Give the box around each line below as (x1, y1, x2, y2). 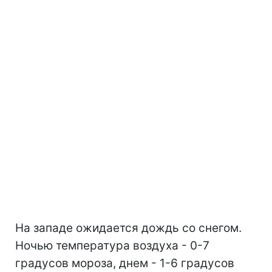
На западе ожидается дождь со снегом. (15, 220, 242, 235)
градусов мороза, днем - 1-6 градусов (15, 256, 234, 270)
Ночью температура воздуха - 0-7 (15, 238, 209, 253)
